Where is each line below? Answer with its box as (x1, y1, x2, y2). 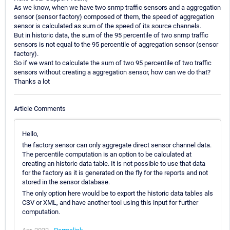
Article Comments (14, 104, 66, 112)
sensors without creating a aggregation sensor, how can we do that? (14, 68, 210, 76)
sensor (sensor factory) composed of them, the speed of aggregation (14, 13, 214, 21)
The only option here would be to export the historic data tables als (22, 189, 213, 197)
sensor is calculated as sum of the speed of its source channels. (14, 22, 201, 30)
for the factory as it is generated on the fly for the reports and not (22, 168, 208, 177)
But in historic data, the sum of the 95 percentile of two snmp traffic (14, 31, 208, 40)
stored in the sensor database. (22, 178, 110, 186)
